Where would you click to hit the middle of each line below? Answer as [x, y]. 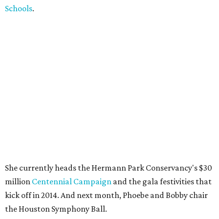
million [18, 181]
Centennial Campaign [72, 181]
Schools [19, 8]
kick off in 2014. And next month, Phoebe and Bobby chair [106, 195]
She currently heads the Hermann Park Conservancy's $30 [109, 168]
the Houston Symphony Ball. [56, 209]
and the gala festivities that [162, 181]
